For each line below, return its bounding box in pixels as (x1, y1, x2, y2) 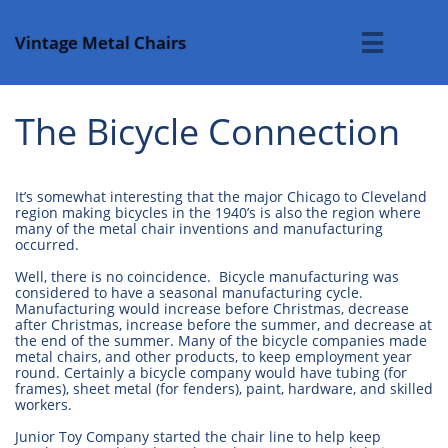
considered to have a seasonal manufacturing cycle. (15, 283, 363, 302)
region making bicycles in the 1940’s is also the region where (15, 203, 421, 222)
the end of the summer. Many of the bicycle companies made (15, 331, 427, 350)
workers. (15, 395, 72, 414)
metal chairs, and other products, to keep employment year (15, 347, 412, 366)
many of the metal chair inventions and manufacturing (15, 219, 383, 238)
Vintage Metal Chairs (15, 30, 186, 54)
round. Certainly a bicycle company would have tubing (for (15, 363, 407, 382)
